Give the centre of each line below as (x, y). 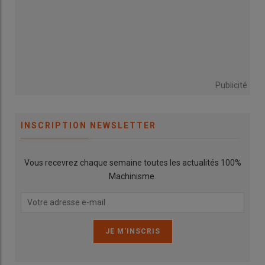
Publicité (231, 85)
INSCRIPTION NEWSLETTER (88, 125)
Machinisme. (132, 176)
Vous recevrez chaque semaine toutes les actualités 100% (132, 162)
